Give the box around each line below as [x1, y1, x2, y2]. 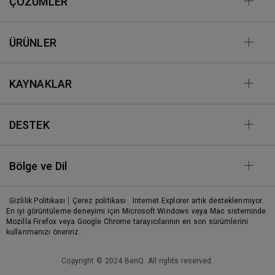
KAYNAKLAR [9, 77, 72, 90]
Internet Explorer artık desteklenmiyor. [132, 196, 264, 205]
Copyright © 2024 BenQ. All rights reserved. [61, 256, 214, 265]
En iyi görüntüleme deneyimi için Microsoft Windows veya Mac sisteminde [6, 206, 266, 215]
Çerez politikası [72, 196, 126, 205]
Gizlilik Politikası [9, 196, 66, 205]
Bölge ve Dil [9, 159, 68, 172]
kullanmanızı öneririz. [6, 227, 81, 236]
